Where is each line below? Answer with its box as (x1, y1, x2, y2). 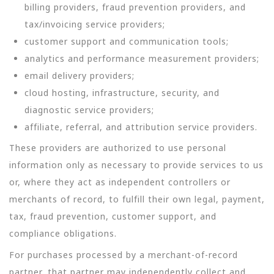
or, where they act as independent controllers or (9, 176, 231, 188)
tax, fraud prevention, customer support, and (9, 210, 217, 223)
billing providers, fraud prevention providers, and (24, 1, 246, 13)
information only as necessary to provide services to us (9, 159, 264, 171)
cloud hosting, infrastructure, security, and (24, 87, 220, 98)
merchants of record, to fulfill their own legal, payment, (9, 193, 265, 206)
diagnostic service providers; (24, 104, 154, 116)
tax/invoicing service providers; (24, 18, 165, 30)
